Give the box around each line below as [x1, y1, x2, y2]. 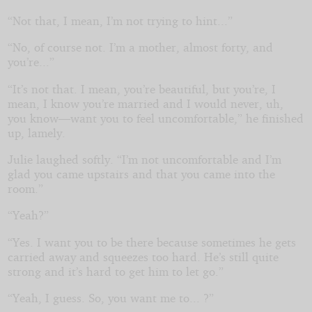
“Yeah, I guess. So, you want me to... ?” [7, 290, 214, 305]
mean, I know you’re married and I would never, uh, [7, 95, 283, 111]
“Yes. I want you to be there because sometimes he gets [7, 234, 296, 249]
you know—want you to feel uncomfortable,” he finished [7, 110, 304, 125]
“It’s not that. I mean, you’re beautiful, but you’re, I [7, 81, 276, 96]
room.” [7, 180, 43, 196]
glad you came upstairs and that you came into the [7, 166, 275, 181]
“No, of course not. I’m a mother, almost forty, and [7, 40, 273, 55]
